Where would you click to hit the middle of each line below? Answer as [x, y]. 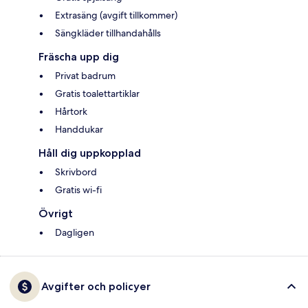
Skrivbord [76, 172]
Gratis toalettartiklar [97, 94]
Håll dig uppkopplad [90, 153]
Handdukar [79, 130]
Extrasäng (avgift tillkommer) [116, 15]
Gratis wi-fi [78, 190]
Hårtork [71, 112]
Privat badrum [85, 76]
